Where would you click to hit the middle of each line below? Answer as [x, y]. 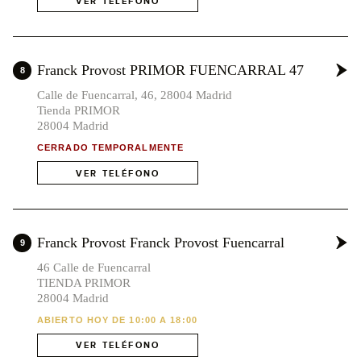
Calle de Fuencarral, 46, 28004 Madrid [135, 95]
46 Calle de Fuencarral [94, 267]
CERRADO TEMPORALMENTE [111, 148]
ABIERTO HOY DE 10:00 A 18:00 [117, 320]
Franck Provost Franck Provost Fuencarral [161, 242]
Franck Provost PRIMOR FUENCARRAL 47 [170, 71]
